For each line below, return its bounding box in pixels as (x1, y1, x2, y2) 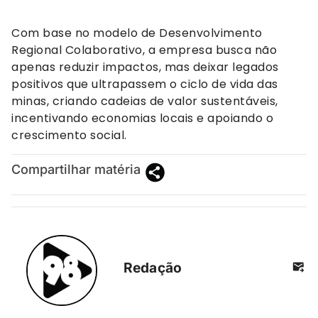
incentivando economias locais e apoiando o (11, 109, 273, 126)
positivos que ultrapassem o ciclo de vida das (11, 75, 278, 92)
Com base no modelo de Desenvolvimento (11, 24, 263, 41)
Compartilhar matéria (11, 162, 141, 177)
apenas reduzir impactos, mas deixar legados (11, 58, 279, 75)
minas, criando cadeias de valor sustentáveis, (11, 92, 278, 109)
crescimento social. (11, 126, 127, 143)
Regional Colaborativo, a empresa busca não (11, 41, 277, 58)
